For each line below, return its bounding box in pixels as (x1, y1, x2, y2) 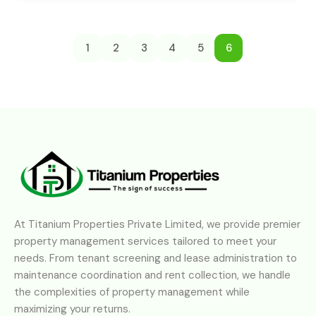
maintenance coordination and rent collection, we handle (14, 268, 291, 283)
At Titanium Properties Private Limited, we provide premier (14, 217, 300, 232)
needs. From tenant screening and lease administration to (14, 251, 297, 266)
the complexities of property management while (14, 285, 250, 300)
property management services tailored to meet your (14, 234, 276, 249)
